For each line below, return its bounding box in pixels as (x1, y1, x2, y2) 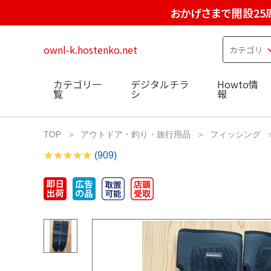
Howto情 (217, 76, 258, 91)
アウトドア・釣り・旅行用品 (80, 129, 191, 139)
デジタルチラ (130, 76, 189, 91)
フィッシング (210, 129, 261, 139)
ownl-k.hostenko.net (44, 42, 137, 57)
